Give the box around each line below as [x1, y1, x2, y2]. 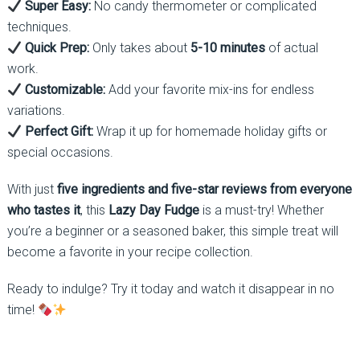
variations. [6, 102, 65, 118]
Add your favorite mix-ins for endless [105, 81, 315, 97]
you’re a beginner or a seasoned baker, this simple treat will [6, 223, 338, 239]
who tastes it [6, 202, 80, 218]
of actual [265, 39, 319, 55]
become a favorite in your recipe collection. [6, 243, 253, 260]
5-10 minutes [190, 39, 266, 55]
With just [6, 181, 57, 197]
